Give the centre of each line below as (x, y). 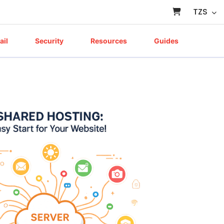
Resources (109, 41)
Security (50, 41)
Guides (167, 41)
